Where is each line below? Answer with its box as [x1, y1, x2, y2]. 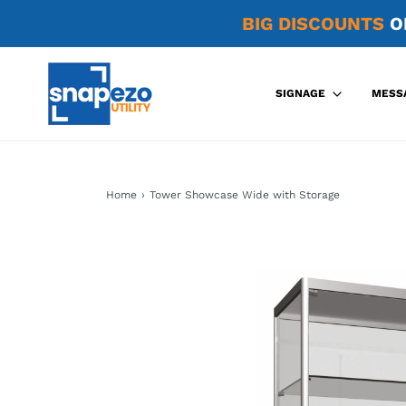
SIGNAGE [275, 87, 325, 101]
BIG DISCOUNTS [241, 13, 384, 34]
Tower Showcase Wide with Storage [150, 188, 340, 202]
